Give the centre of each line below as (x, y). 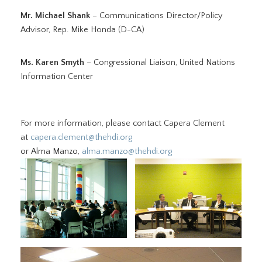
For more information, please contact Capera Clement (123, 123)
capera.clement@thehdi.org (81, 137)
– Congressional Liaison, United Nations (160, 63)
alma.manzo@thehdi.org (127, 151)
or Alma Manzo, (51, 151)
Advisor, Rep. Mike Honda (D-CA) (82, 30)
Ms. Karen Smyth (52, 63)
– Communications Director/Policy (156, 16)
